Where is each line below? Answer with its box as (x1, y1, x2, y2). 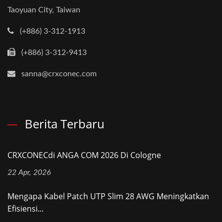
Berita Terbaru (25, 115, 105, 132)
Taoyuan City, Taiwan (7, 6, 80, 14)
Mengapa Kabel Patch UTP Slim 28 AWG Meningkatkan (7, 191, 209, 202)
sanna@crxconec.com (21, 70, 97, 78)
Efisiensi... (7, 203, 44, 214)
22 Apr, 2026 (7, 168, 51, 176)
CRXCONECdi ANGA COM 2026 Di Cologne (7, 150, 161, 161)
